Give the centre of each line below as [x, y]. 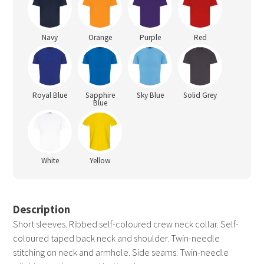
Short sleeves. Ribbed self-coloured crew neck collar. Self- [126, 224]
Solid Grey [200, 95]
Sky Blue [150, 95]
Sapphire [100, 95]
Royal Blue [50, 95]
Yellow [100, 161]
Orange [100, 38]
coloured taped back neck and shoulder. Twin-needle [117, 238]
